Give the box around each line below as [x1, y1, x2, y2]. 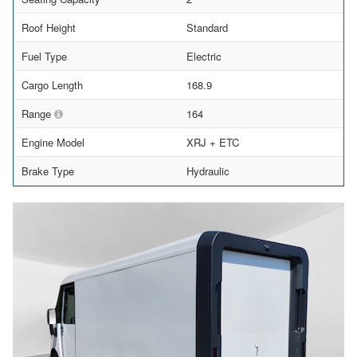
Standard [186, 20, 228, 36]
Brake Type [22, 163, 74, 179]
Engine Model [22, 135, 84, 151]
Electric [186, 49, 222, 65]
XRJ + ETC [186, 135, 239, 151]
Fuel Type [22, 49, 67, 65]
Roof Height [22, 20, 76, 36]
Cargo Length [22, 77, 83, 93]
